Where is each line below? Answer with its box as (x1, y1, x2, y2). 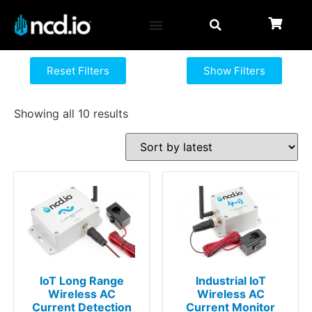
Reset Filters (47, 64, 109, 78)
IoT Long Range (39, 274, 124, 288)
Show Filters (203, 64, 265, 78)
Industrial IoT (195, 274, 266, 288)
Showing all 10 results (14, 107, 128, 121)
